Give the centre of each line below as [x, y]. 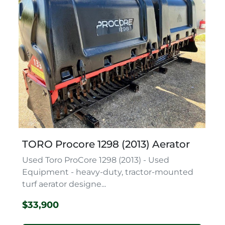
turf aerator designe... [64, 184]
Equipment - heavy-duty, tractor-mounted [108, 172]
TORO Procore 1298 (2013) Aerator [106, 144]
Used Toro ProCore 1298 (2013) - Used [96, 160]
